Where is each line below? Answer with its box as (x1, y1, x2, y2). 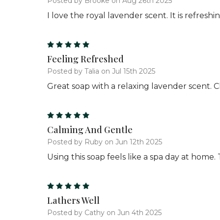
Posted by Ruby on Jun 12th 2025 (47, 137, 162, 146)
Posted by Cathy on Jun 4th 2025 (47, 208, 162, 217)
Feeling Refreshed (47, 53, 124, 65)
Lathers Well (47, 194, 100, 206)
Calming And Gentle (47, 123, 133, 136)
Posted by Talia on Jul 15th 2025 (47, 66, 155, 76)
